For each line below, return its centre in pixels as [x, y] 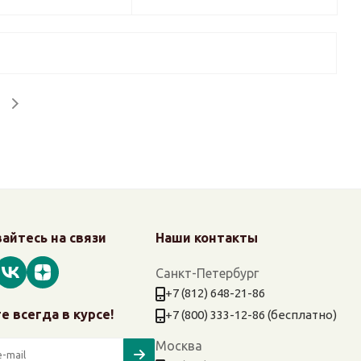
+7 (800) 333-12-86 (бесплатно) [251, 315]
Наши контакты [207, 238]
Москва [179, 346]
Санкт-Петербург [207, 273]
